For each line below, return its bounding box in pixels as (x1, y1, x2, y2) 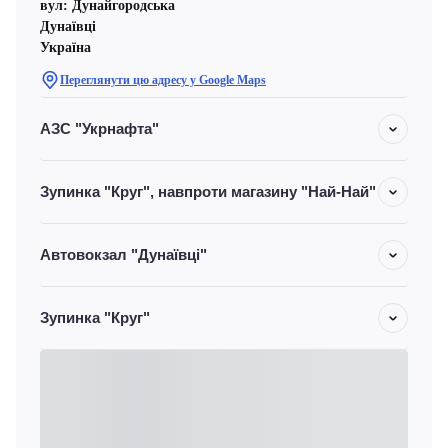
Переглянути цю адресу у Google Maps (60, 73, 266, 87)
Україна (40, 40, 91, 55)
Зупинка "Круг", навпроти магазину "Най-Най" (40, 183, 376, 200)
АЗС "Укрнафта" (40, 120, 159, 137)
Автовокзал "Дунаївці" (40, 246, 207, 263)
